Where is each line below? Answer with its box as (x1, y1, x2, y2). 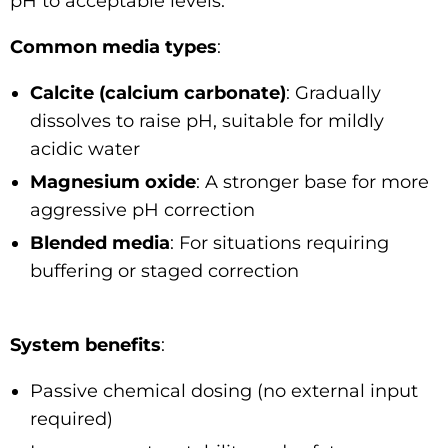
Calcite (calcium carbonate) (30, 81, 286, 104)
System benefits (10, 333, 161, 356)
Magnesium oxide (30, 170, 196, 193)
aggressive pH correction (30, 198, 255, 221)
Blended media (30, 231, 170, 254)
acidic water (30, 137, 140, 160)
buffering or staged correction (30, 259, 299, 282)
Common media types (10, 35, 217, 58)
